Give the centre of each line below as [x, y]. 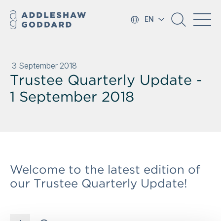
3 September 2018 [44, 66]
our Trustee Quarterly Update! [99, 183]
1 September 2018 [72, 96]
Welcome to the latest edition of [105, 169]
